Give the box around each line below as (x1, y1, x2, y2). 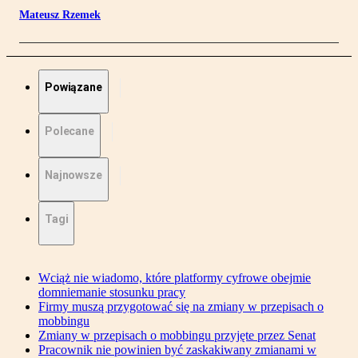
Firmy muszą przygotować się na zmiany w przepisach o (38, 300, 324, 314)
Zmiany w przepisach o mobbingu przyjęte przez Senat (38, 328, 316, 343)
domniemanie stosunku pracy (38, 285, 185, 300)
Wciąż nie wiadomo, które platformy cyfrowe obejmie (38, 271, 311, 285)
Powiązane (45, 81, 102, 94)
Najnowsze (45, 169, 102, 182)
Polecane (45, 125, 94, 138)
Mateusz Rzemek (19, 9, 101, 22)
